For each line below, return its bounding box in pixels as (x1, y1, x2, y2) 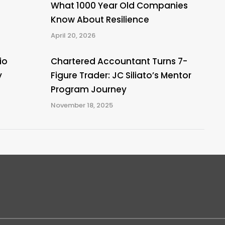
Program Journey (50, 83, 127, 96)
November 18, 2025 (50, 100, 113, 110)
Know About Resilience (50, 14, 149, 26)
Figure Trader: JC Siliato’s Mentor (50, 69, 191, 82)
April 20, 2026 (50, 31, 95, 41)
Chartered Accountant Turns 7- (50, 55, 187, 68)
